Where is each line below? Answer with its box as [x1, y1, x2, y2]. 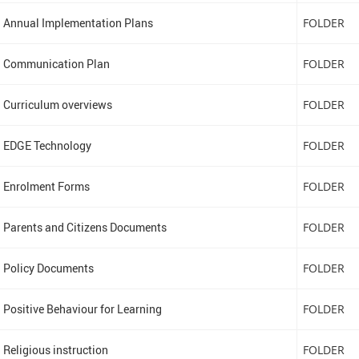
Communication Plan [2, 56, 110, 71]
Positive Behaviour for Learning [2, 301, 162, 317]
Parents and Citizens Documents [2, 220, 167, 235]
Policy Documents [2, 260, 94, 276]
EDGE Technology [2, 138, 91, 153]
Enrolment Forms [2, 179, 90, 194]
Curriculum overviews [2, 97, 112, 112]
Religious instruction [2, 342, 108, 357]
